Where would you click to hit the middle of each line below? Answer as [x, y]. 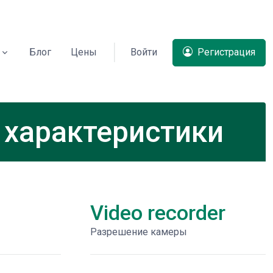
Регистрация [225, 52]
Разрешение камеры [139, 232]
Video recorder [158, 213]
